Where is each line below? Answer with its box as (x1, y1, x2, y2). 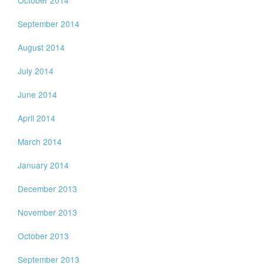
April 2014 (18, 112, 56, 124)
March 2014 (18, 136, 62, 147)
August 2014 (18, 41, 65, 53)
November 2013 (18, 206, 78, 218)
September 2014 (18, 18, 80, 29)
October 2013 (18, 230, 70, 242)
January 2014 (18, 159, 70, 171)
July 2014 (18, 65, 54, 77)
